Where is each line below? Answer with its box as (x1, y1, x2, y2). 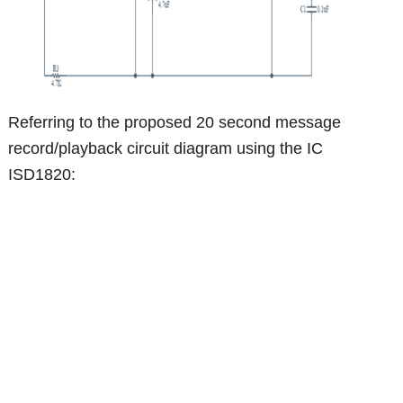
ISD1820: (8, 165, 76, 184)
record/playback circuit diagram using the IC (8, 139, 324, 157)
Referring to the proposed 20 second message (8, 112, 342, 131)
